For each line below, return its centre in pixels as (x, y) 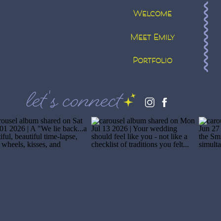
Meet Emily (152, 38)
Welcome (152, 15)
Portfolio (152, 61)
